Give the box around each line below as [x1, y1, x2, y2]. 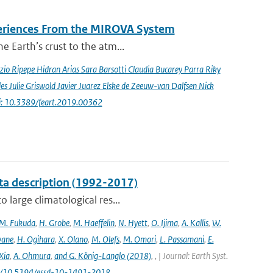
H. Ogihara [16, 233, 55, 245]
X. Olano [58, 233, 88, 245]
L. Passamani [159, 233, 204, 245]
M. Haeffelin [73, 217, 115, 229]
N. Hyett [118, 217, 147, 229]
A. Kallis [181, 217, 208, 229]
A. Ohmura [13, 250, 51, 261]
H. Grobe [38, 217, 69, 229]
